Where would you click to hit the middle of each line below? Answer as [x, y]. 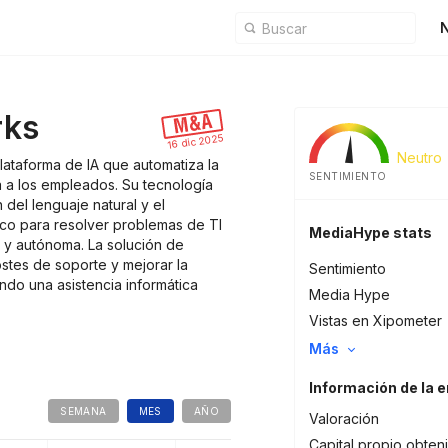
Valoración [344, 418]
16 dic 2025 [195, 141]
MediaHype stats [370, 232]
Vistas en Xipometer [375, 320]
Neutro [419, 157]
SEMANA [83, 411]
